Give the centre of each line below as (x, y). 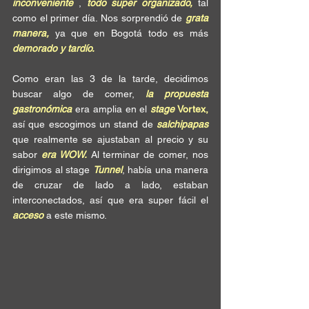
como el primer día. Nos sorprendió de (99, 18)
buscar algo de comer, (79, 94)
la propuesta (177, 94)
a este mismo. (75, 215)
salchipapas (182, 124)
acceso (28, 215)
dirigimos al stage (53, 170)
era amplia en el (111, 109)
